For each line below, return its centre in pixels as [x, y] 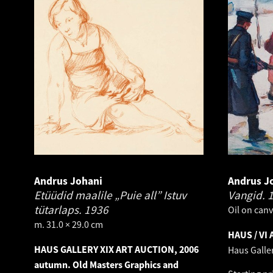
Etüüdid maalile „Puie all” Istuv [110, 195]
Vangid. [248, 195]
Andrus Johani [68, 181]
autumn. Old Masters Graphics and [106, 264]
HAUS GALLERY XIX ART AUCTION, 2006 [116, 249]
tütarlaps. [59, 209]
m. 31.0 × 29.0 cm [69, 224]
